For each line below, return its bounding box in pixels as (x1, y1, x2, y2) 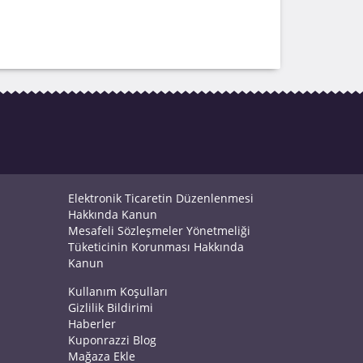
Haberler (67, 316, 116, 331)
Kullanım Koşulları (67, 284, 168, 299)
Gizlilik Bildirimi (67, 300, 153, 315)
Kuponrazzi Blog (67, 332, 156, 348)
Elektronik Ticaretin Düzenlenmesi (67, 190, 254, 206)
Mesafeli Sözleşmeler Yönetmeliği (67, 223, 250, 238)
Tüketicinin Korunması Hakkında (67, 239, 244, 254)
